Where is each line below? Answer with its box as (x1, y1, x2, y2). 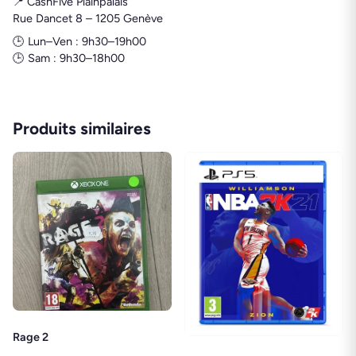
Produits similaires (13, 118, 151, 139)
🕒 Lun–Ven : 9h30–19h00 (13, 34, 146, 49)
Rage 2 (13, 330, 48, 345)
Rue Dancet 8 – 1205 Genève (13, 11, 163, 26)
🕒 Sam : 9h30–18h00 (13, 51, 125, 66)
